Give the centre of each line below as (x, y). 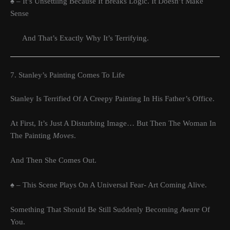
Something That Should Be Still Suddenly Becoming (95, 210)
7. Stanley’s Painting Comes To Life (68, 75)
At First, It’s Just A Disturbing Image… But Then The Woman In (113, 123)
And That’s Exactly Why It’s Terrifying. (80, 38)
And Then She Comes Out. (53, 160)
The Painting (32, 136)
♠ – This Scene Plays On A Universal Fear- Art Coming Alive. (109, 185)
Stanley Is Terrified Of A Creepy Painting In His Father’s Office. (112, 99)
